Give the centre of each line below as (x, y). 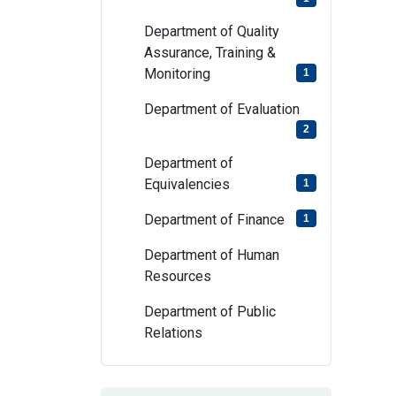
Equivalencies (187, 184)
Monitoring (177, 74)
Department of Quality (212, 32)
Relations (173, 332)
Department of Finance (214, 219)
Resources (178, 276)
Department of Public (210, 311)
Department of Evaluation (222, 110)
